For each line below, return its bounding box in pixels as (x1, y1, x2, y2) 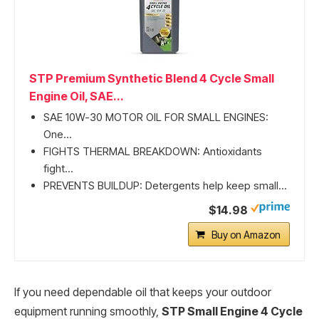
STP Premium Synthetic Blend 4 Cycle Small (29, 70, 274, 85)
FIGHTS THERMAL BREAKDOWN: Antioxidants (43, 144, 262, 158)
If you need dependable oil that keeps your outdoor (14, 285, 271, 299)
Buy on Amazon (211, 228, 281, 241)
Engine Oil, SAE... (29, 88, 124, 103)
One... (43, 127, 72, 141)
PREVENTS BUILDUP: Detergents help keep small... (43, 178, 287, 192)
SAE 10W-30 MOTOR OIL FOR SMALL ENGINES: (43, 110, 268, 124)
